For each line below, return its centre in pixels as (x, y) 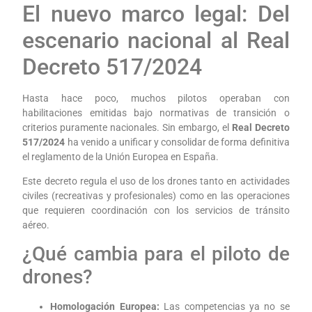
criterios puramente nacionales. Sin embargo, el (127, 127)
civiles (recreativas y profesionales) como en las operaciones (156, 195)
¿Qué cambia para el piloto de (156, 254)
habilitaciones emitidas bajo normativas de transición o (156, 112)
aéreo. (36, 225)
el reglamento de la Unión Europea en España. (121, 156)
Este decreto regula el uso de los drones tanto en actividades (156, 181)
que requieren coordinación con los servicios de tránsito (156, 210)
